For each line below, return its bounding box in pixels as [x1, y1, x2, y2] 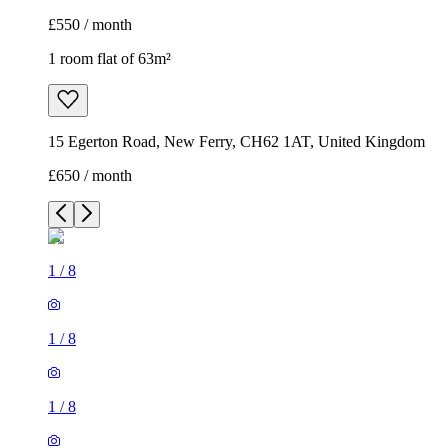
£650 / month [48, 167, 132, 185]
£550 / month [48, 16, 132, 34]
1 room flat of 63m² [48, 50, 171, 68]
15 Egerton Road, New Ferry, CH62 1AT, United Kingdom [48, 133, 425, 151]
